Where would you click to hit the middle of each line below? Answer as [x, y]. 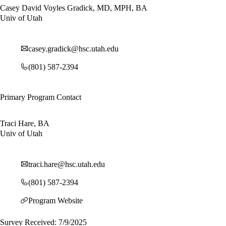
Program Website [55, 200]
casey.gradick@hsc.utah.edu [73, 48]
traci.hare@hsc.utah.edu [67, 164]
